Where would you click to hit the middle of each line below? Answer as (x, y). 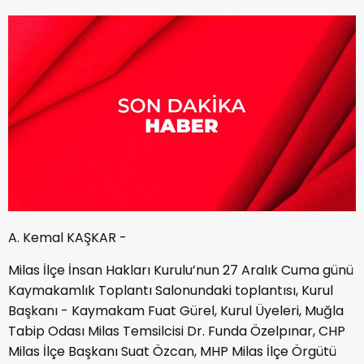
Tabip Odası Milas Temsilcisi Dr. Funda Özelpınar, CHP (177, 331)
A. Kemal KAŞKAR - (67, 237)
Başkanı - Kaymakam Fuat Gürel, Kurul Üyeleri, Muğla (176, 310)
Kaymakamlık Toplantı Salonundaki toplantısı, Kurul (171, 290)
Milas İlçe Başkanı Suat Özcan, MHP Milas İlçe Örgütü (172, 351)
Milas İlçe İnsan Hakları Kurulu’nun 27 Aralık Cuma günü (181, 270)
